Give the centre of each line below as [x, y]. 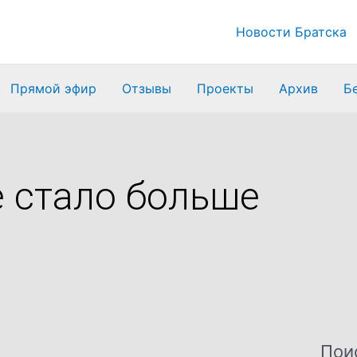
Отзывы [147, 88]
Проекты [225, 88]
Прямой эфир [53, 88]
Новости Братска [291, 31]
